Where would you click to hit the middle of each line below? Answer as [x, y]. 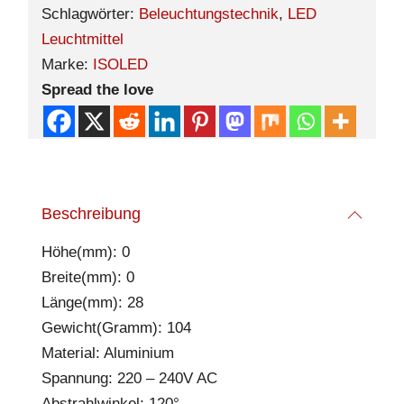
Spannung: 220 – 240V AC [129, 378]
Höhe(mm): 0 [86, 252]
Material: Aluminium [108, 353]
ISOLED [120, 64]
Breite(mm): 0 [88, 277]
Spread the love [97, 89]
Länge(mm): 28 [92, 302]
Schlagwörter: [90, 14]
